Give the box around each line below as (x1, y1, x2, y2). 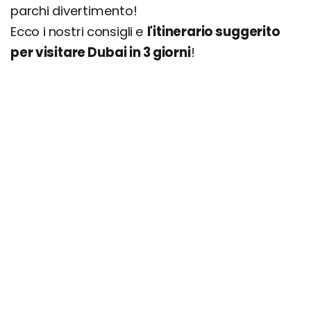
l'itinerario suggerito (146, 23, 280, 40)
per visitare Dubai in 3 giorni (10, 44, 191, 61)
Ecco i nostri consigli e (10, 23, 147, 40)
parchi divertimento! (10, 2, 137, 19)
